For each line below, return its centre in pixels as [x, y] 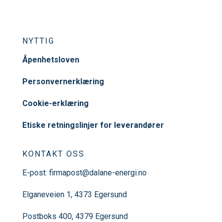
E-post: [35, 172]
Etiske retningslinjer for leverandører [93, 125]
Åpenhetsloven [51, 59]
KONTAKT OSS [53, 154]
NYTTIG [38, 41]
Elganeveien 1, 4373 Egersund [74, 194]
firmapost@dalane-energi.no [98, 172]
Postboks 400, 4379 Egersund [75, 216]
